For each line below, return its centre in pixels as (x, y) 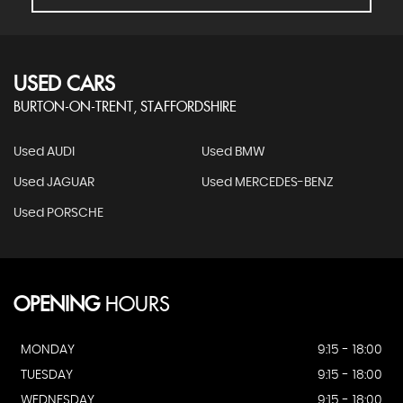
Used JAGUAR (54, 183)
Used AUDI (44, 152)
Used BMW (233, 152)
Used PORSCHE (58, 214)
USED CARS (64, 85)
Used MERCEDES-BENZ (267, 183)
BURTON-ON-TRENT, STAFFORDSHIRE (125, 108)
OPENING (57, 306)
